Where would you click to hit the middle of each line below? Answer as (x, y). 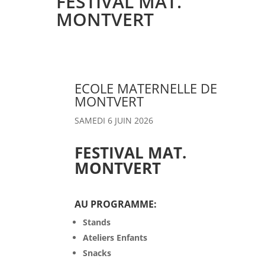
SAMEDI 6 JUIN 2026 (114, 120)
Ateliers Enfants (115, 237)
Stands (96, 222)
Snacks (97, 253)
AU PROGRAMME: (115, 204)
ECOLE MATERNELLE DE (146, 88)
